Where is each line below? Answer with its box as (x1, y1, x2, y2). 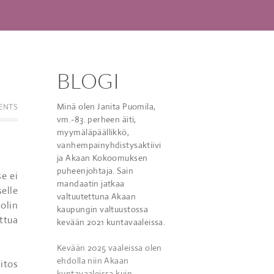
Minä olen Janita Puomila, (57, 101, 156, 112)
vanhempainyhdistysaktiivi (57, 139, 161, 150)
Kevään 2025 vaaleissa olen (57, 242, 162, 253)
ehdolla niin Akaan (57, 255, 129, 266)
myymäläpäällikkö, (57, 127, 130, 138)
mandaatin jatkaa (57, 178, 125, 189)
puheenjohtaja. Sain (57, 165, 133, 176)
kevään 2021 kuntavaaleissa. (57, 217, 166, 228)
